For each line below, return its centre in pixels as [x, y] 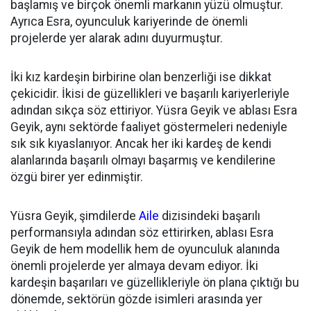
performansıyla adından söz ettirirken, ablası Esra [142, 233]
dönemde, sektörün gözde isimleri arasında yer [136, 300]
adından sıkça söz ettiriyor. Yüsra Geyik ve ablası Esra [154, 111]
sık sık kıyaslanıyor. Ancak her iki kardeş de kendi [141, 144]
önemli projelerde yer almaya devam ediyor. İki [134, 266]
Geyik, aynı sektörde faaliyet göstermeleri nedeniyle [149, 127]
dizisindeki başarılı [210, 216]
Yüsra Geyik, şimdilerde [75, 216]
